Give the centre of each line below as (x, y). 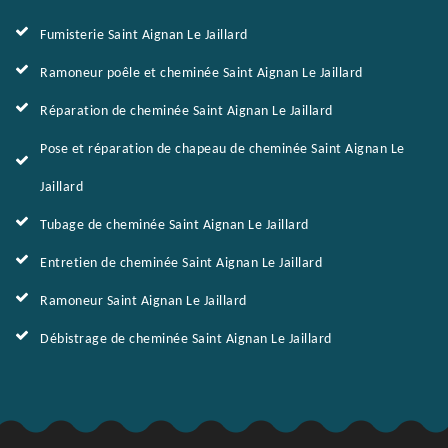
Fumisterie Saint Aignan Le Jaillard (144, 35)
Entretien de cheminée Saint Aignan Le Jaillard (181, 263)
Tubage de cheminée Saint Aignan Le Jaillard (174, 225)
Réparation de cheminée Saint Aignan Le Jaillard (186, 111)
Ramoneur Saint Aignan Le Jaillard (143, 301)
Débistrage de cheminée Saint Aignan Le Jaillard (186, 339)
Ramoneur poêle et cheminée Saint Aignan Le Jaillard (201, 73)
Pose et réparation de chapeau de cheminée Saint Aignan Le (222, 149)
